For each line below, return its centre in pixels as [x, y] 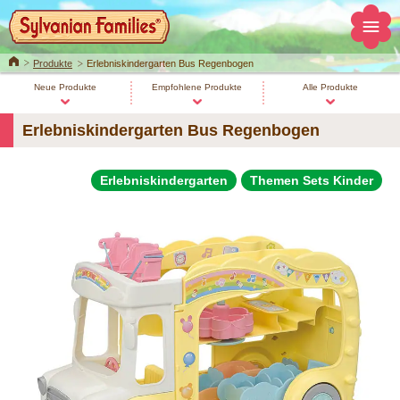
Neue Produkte [65, 87]
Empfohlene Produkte [197, 87]
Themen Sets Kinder [312, 180]
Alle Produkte [330, 87]
